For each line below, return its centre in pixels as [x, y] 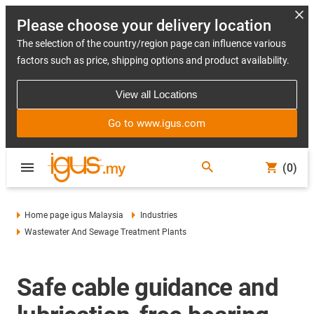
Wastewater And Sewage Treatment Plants [106, 232]
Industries [158, 215]
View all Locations [157, 94]
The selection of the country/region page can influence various [151, 43]
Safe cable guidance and [148, 288]
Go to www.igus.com [157, 123]
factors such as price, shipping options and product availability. [153, 60]
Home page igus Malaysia [74, 215]
